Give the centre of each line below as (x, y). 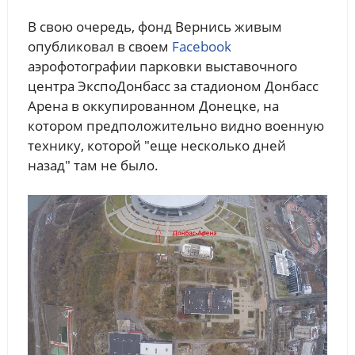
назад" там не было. (93, 166)
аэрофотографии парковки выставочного (162, 67)
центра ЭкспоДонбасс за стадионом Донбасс (173, 86)
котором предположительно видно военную (176, 126)
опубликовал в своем (99, 47)
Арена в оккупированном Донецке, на (153, 106)
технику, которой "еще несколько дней (157, 146)
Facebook (201, 47)
